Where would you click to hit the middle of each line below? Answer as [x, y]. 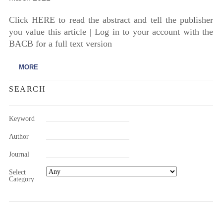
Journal [19, 154]
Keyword [22, 118]
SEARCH [27, 89]
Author [19, 136]
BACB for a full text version [60, 43]
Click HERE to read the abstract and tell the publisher [111, 20]
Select [17, 172]
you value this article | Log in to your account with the [111, 31]
